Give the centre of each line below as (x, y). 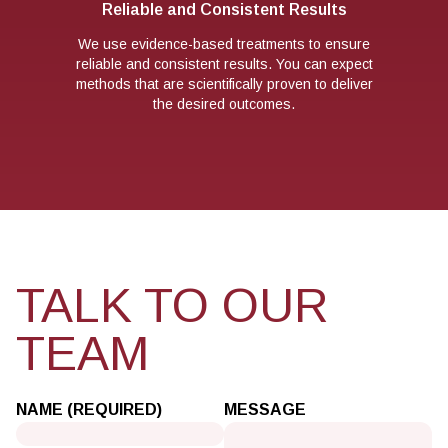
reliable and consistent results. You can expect (224, 63)
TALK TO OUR (172, 305)
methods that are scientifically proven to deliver (224, 83)
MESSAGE (265, 409)
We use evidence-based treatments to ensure (224, 43)
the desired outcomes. (224, 103)
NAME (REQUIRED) (89, 409)
